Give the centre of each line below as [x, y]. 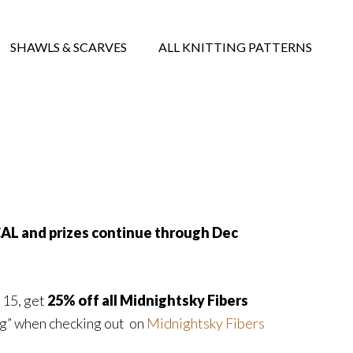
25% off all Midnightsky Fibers [148, 300]
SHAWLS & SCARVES [69, 47]
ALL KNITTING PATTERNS [235, 47]
